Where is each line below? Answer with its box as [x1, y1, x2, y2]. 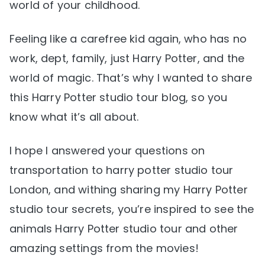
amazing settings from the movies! [9, 241, 199, 256]
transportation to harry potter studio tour [9, 163, 234, 178]
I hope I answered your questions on [9, 143, 205, 159]
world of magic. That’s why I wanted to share [9, 70, 252, 86]
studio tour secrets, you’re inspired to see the [9, 202, 254, 217]
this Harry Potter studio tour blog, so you [9, 90, 228, 105]
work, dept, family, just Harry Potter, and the [9, 51, 245, 66]
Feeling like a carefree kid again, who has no [9, 31, 247, 47]
